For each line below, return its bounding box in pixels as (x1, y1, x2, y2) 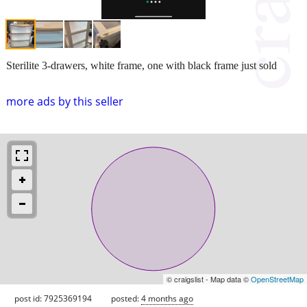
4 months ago (141, 292, 193, 304)
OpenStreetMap (251, 273, 304, 284)
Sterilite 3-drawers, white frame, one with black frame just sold (6, 59, 277, 71)
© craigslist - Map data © (167, 273, 251, 284)
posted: (111, 292, 141, 304)
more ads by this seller (6, 93, 123, 109)
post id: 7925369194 (14, 292, 92, 304)
